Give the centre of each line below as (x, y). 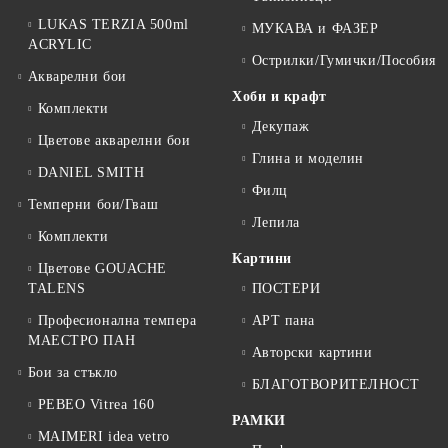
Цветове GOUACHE (102, 269)
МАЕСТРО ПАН (82, 341)
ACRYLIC (60, 45)
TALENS (57, 289)
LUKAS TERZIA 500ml (113, 25)
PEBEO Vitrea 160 (96, 405)
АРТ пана (283, 321)
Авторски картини (312, 353)
